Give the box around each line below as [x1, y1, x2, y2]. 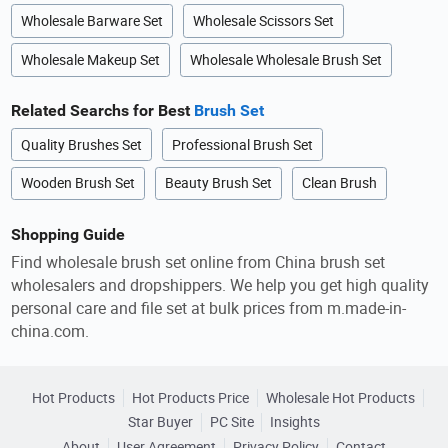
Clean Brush [301, 174, 377, 193]
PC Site [209, 413, 254, 432]
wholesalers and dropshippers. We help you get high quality [11, 274, 430, 297]
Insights [270, 413, 321, 432]
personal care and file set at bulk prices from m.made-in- [11, 297, 407, 320]
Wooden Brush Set [21, 174, 136, 193]
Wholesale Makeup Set [21, 51, 161, 70]
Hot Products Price [132, 388, 249, 407]
